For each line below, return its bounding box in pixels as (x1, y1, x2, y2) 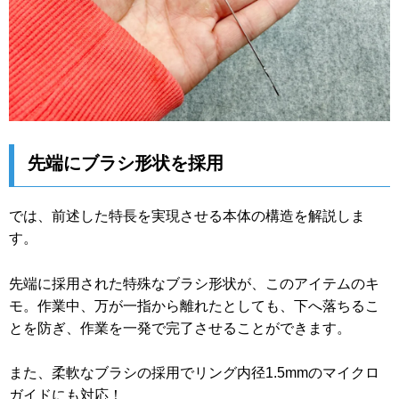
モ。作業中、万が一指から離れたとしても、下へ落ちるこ (9, 297, 379, 313)
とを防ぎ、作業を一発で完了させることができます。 (9, 320, 351, 336)
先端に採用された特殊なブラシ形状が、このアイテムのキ (9, 275, 379, 291)
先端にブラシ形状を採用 (28, 153, 224, 174)
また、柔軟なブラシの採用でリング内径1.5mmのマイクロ (9, 365, 379, 381)
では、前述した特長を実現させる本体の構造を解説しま (9, 208, 365, 224)
